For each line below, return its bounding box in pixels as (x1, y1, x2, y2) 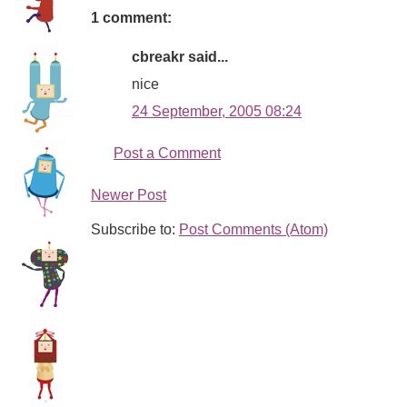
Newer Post (91, 187, 166, 203)
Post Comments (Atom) (179, 222, 328, 238)
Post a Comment (114, 145, 221, 162)
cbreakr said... (132, 49, 228, 65)
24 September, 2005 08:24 (132, 104, 302, 120)
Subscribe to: (91, 222, 179, 238)
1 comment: (91, 9, 172, 25)
